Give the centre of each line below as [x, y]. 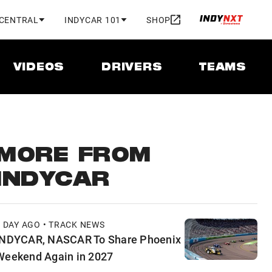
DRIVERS [132, 68]
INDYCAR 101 [92, 19]
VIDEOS [39, 68]
